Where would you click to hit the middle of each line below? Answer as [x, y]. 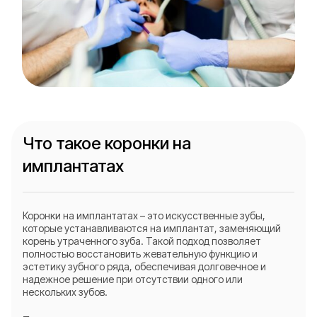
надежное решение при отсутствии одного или [133, 279]
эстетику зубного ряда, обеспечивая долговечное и [144, 266]
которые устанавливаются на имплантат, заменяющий [152, 228]
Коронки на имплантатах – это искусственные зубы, [144, 215]
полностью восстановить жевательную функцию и [140, 254]
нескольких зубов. [65, 292]
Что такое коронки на [107, 143]
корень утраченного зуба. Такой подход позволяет [142, 241]
